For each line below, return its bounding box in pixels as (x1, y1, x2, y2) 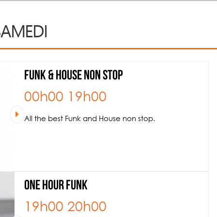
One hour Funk (24, 179, 88, 193)
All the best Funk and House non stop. (24, 114, 155, 123)
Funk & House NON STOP (24, 69, 123, 83)
